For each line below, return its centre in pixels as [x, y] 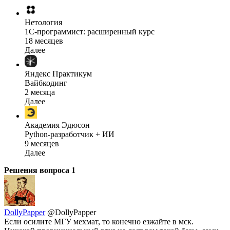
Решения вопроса [38, 170]
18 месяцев [44, 41]
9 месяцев [42, 143]
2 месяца [40, 92]
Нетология [43, 22]
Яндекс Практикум [58, 73]
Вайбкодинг [46, 83]
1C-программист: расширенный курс [90, 31]
